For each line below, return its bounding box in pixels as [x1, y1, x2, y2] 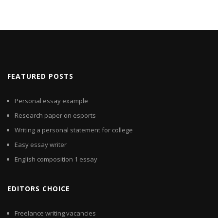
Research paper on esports [15, 111, 96, 120]
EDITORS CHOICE [7, 184, 70, 194]
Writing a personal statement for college [15, 126, 133, 135]
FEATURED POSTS [7, 72, 73, 81]
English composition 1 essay [15, 155, 97, 164]
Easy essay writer [15, 140, 67, 149]
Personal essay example [15, 96, 88, 106]
